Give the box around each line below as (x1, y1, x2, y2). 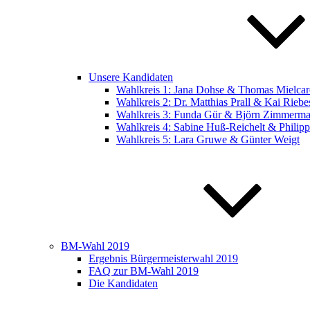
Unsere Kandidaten (89, 71, 173, 83)
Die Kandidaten (89, 277, 158, 289)
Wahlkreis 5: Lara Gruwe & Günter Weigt (116, 134, 300, 145)
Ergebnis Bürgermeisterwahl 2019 (89, 253, 238, 264)
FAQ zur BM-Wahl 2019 (89, 265, 199, 277)
